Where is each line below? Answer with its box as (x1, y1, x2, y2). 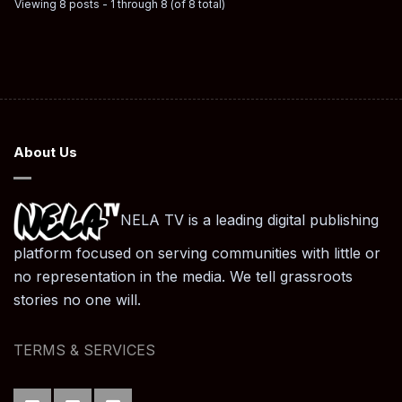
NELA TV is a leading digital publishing (120, 211, 379, 230)
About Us (13, 143, 77, 161)
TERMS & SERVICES (13, 341, 155, 359)
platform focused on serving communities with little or (13, 244, 380, 262)
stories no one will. (13, 291, 141, 309)
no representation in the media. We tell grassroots (13, 267, 353, 285)
